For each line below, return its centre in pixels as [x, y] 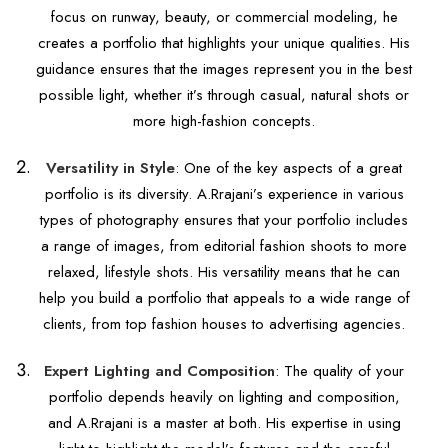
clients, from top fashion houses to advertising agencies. [224, 324]
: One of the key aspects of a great [288, 168]
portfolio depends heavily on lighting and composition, [224, 397]
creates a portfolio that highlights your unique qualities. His [224, 43]
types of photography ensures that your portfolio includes [224, 220]
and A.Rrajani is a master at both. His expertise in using [224, 423]
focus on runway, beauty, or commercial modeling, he [224, 17]
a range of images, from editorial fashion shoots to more [224, 246]
